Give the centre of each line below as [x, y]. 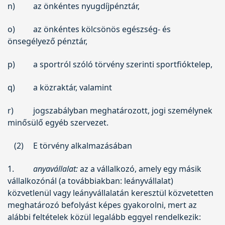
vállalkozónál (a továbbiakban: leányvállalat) [90, 181]
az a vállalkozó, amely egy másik [139, 168]
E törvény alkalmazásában [83, 145]
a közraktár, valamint [72, 87]
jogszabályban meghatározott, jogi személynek [123, 110]
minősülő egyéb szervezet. [58, 122]
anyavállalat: [55, 168]
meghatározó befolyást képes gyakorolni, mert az [102, 205]
